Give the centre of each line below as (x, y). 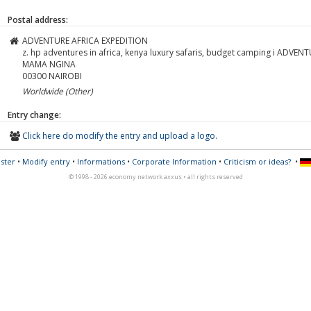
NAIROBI (65, 76)
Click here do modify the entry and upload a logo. (120, 135)
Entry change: (34, 115)
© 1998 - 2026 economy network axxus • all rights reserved (155, 177)
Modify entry (46, 161)
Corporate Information (174, 161)
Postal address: (38, 19)
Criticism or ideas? (257, 161)
